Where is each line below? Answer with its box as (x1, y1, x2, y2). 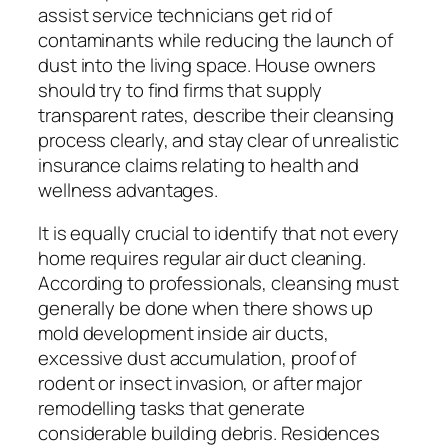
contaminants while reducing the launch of (38, 26, 393, 53)
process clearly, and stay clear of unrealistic (38, 126, 400, 153)
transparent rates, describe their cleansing (38, 101, 394, 128)
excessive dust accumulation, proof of (38, 345, 357, 372)
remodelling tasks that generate (38, 395, 305, 422)
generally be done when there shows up (38, 295, 374, 322)
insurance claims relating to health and (38, 151, 360, 178)
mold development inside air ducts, (38, 320, 329, 347)
